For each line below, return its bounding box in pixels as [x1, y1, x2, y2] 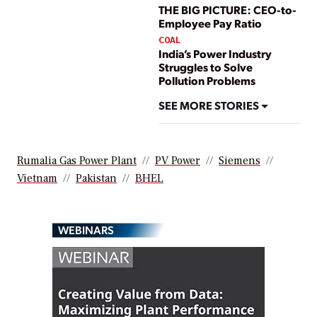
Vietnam [17, 171, 57, 186]
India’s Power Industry [158, 46, 272, 62]
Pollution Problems [158, 73, 255, 88]
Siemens [219, 154, 260, 168]
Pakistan [76, 171, 117, 186]
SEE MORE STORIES [158, 97, 261, 113]
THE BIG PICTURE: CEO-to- [158, 1, 296, 17]
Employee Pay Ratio [158, 15, 262, 30]
